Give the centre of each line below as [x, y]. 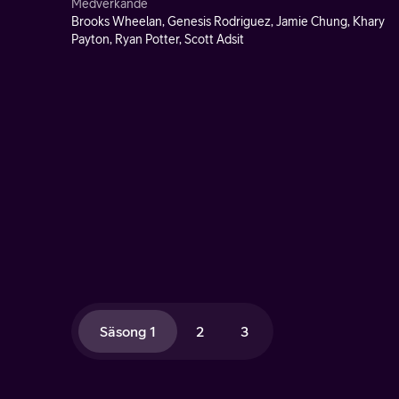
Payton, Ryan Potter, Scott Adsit [158, 39]
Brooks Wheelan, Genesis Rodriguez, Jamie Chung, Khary [228, 21]
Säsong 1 [128, 331]
